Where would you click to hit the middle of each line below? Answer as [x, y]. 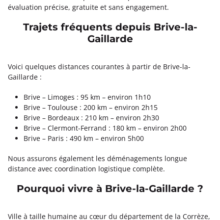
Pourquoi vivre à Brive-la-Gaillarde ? [110, 189]
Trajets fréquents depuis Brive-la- [110, 27]
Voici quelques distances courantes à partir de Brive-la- [99, 66]
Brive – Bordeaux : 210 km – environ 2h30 [91, 117]
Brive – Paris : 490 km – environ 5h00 [84, 138]
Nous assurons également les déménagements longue [97, 158]
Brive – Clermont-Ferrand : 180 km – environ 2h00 [105, 128]
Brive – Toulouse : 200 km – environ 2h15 [91, 107]
